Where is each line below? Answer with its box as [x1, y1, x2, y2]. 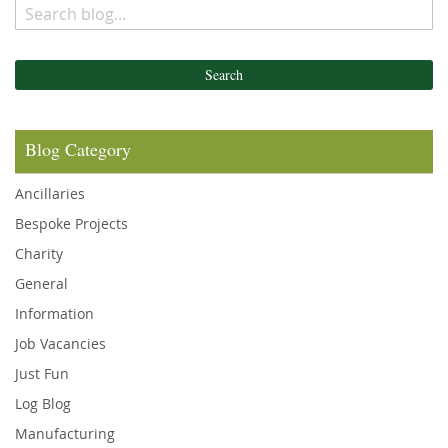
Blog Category [25, 137, 131, 161]
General [15, 274, 68, 293]
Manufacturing [15, 424, 115, 443]
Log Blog [15, 394, 71, 413]
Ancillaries [15, 184, 85, 203]
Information [15, 304, 94, 323]
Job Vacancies [15, 334, 106, 353]
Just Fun [15, 364, 69, 383]
